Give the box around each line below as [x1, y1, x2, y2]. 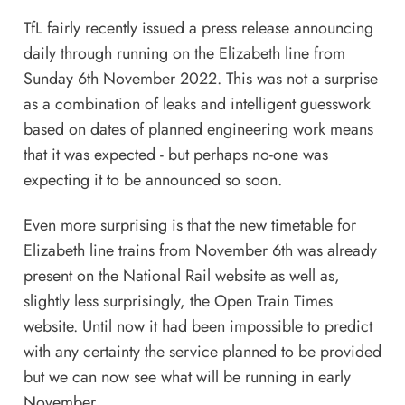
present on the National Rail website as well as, [23, 263, 340, 287]
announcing [288, 15, 373, 40]
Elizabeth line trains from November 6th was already [23, 238, 377, 262]
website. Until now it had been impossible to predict [23, 314, 372, 338]
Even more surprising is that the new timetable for [23, 212, 356, 237]
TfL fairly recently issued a [23, 15, 197, 40]
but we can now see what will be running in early [23, 364, 351, 389]
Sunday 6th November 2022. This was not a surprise [23, 66, 378, 90]
